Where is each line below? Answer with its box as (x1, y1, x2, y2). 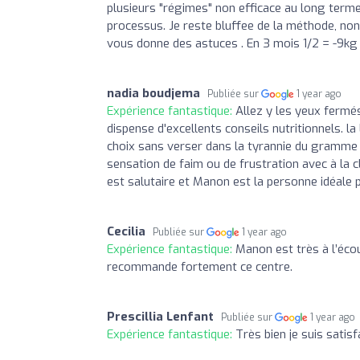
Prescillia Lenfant (107, 309, 214, 325)
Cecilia (107, 223, 145, 240)
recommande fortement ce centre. (107, 259, 292, 276)
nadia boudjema (107, 85, 200, 102)
